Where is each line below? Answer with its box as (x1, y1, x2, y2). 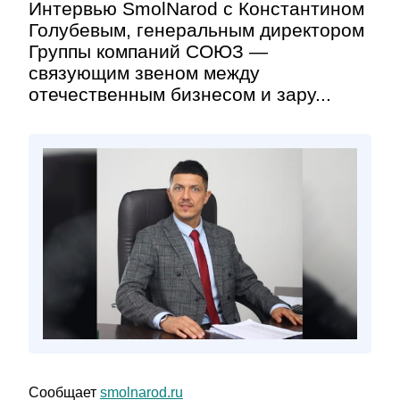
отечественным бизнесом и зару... (29, 84, 331, 104)
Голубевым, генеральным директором (29, 20, 364, 40)
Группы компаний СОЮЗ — (29, 41, 268, 62)
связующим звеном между (29, 62, 260, 83)
